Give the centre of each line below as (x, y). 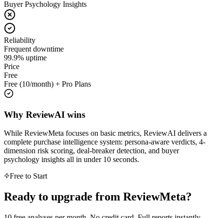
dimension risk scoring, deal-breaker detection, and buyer (91, 151)
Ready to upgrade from (64, 197)
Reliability (20, 40)
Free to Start (28, 176)
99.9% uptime (25, 57)
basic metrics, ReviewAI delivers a (153, 133)
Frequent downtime (34, 49)
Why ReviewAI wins (45, 114)
